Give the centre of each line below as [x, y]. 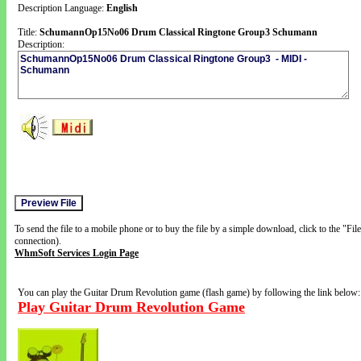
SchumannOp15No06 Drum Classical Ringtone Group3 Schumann [178, 32]
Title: [29, 32]
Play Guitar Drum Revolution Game [131, 307]
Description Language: [62, 8]
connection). [38, 241]
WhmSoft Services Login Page [77, 253]
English [122, 8]
